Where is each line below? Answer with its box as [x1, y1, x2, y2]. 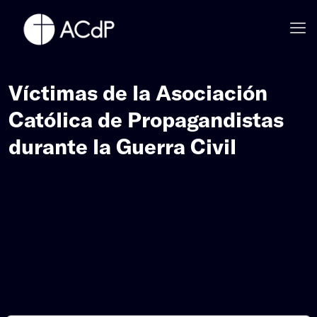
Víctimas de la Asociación [8, 79, 267, 105]
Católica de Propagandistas [8, 106, 284, 132]
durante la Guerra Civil [8, 133, 236, 158]
